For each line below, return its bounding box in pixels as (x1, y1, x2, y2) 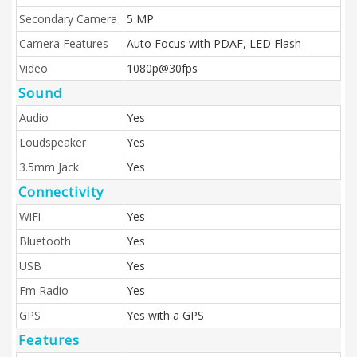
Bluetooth (19, 233, 71, 249)
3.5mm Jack (19, 159, 79, 175)
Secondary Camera (19, 11, 117, 26)
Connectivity (18, 182, 104, 201)
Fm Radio (19, 283, 69, 298)
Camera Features (19, 36, 108, 51)
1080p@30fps (127, 61, 198, 76)
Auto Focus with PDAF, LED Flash (127, 36, 301, 51)
